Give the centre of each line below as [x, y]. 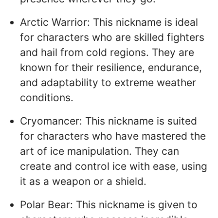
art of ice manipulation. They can [100, 151]
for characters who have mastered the [113, 136]
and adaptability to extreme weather [108, 83]
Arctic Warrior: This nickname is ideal [109, 22]
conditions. [47, 98]
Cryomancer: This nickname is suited [109, 121]
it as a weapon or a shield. [83, 182]
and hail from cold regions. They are [107, 53]
